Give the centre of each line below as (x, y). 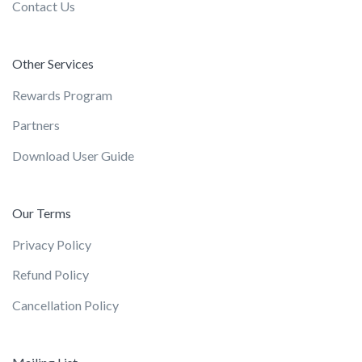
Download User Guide (73, 155)
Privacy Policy (52, 244)
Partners (36, 125)
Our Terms (42, 213)
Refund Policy (51, 275)
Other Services (53, 63)
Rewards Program (62, 95)
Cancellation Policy (65, 305)
